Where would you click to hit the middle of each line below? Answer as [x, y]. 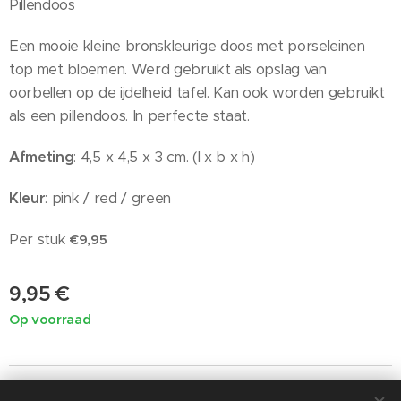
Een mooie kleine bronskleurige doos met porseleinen [187, 47]
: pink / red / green [108, 199]
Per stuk [40, 240]
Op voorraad [50, 320]
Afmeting [42, 158]
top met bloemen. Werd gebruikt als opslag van [168, 70]
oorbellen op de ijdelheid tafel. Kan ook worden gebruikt [197, 93]
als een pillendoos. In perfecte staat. [129, 116]
